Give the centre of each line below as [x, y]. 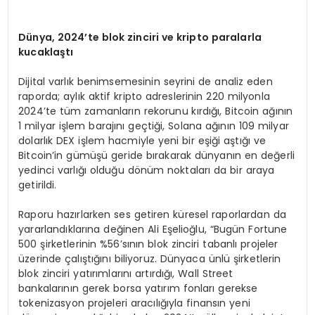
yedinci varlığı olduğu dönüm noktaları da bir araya [147, 170]
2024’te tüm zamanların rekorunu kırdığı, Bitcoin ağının [156, 111]
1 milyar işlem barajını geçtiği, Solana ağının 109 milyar [154, 126]
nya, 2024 [59, 37]
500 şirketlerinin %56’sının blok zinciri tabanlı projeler [148, 244]
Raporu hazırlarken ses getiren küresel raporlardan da [152, 214]
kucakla [39, 52]
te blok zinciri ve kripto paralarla [174, 37]
